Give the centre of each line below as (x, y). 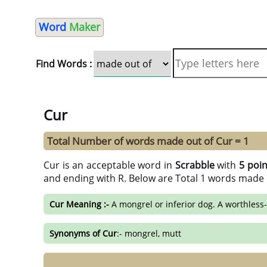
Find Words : (64, 64)
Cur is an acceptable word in (109, 165)
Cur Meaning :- (79, 204)
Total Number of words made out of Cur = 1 (148, 141)
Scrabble (195, 165)
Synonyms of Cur (83, 234)
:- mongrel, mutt (149, 234)
